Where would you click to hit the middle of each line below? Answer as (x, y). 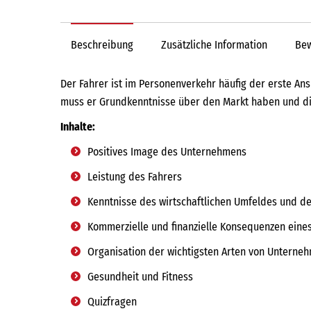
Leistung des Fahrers (135, 177)
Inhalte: (78, 127)
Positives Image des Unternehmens (167, 152)
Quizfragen (112, 302)
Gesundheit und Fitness (140, 277)
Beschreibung (102, 45)
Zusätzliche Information (214, 45)
